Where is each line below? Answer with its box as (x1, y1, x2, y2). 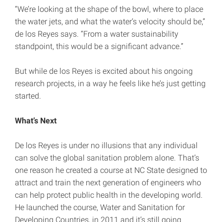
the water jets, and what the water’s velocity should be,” (15, 17, 205, 27)
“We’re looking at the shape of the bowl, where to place (15, 4, 203, 14)
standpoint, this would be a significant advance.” (15, 42, 183, 52)
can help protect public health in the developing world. (15, 190, 203, 200)
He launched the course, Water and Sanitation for (15, 203, 185, 213)
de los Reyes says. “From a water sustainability (15, 29, 178, 39)
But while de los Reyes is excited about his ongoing (15, 66, 193, 76)
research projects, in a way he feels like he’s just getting (15, 79, 206, 89)
